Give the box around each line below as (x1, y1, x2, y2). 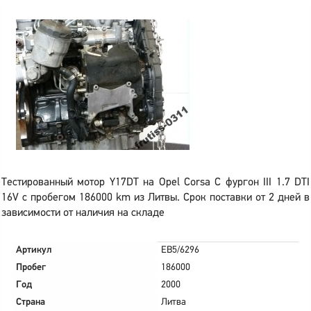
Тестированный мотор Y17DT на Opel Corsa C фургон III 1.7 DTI (1, 177, 310, 188)
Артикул (16, 245, 52, 255)
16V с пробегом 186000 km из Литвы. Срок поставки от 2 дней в (1, 192, 310, 203)
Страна (16, 297, 45, 308)
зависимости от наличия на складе (1, 208, 165, 219)
